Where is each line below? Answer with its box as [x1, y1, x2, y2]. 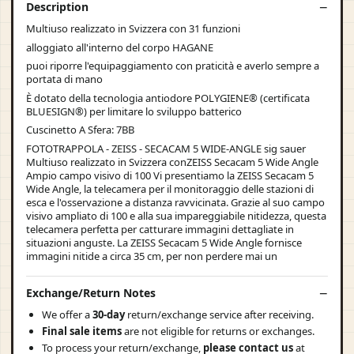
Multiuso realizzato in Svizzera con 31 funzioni [26, 21, 240, 36]
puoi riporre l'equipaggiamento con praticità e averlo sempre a [26, 58, 319, 73]
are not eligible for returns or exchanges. [122, 324, 314, 338]
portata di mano [26, 72, 103, 86]
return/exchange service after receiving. [127, 307, 314, 322]
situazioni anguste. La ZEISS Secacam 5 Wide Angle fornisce [26, 235, 302, 250]
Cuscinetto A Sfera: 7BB [26, 122, 134, 137]
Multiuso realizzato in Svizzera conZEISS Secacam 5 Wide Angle [26, 154, 318, 169]
